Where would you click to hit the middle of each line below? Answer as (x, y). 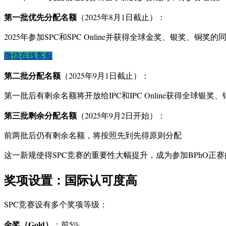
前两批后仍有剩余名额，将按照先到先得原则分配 (93, 135)
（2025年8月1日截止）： (121, 17)
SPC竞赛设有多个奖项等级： (56, 204)
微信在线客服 (28, 56)
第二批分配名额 (32, 76)
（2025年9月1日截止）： (105, 76)
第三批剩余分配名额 (40, 116)
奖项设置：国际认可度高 (71, 180)
